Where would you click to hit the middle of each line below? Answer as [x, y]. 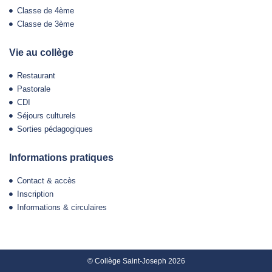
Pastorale [33, 89]
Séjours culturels [46, 116]
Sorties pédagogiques [55, 129]
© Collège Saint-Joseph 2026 [136, 261]
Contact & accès [46, 181]
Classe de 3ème [45, 24]
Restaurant [36, 76]
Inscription [35, 194]
